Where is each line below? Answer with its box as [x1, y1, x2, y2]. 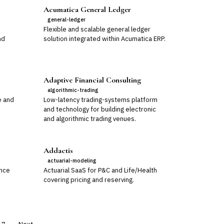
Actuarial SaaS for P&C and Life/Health [43, 166, 157, 174]
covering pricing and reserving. [43, 175, 134, 184]
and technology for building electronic [43, 105, 156, 113]
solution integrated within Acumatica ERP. [43, 34, 165, 43]
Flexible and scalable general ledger [43, 25, 150, 33]
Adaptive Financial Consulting [43, 75, 141, 85]
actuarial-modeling [47, 157, 96, 164]
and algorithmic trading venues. [43, 114, 136, 123]
